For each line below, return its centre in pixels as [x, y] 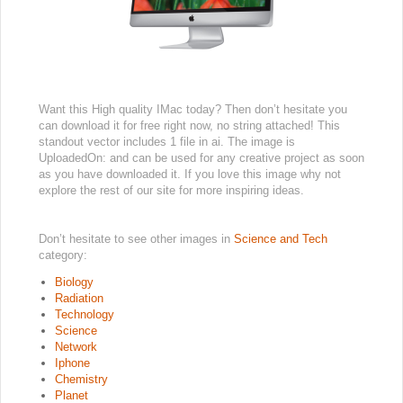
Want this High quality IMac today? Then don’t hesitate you [193, 109]
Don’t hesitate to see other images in [136, 239]
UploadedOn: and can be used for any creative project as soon [201, 158]
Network [76, 347]
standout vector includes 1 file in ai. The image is [167, 142]
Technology [85, 314]
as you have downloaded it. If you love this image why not [190, 174]
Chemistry [81, 379]
